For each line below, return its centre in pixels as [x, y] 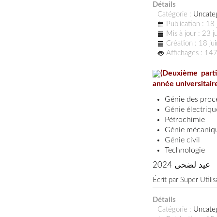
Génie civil [182, 140]
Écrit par [166, 180]
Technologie [185, 150]
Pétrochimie [185, 119]
